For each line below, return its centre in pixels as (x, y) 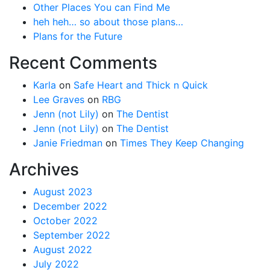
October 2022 (65, 220)
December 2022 (70, 206)
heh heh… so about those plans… (108, 21)
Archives (44, 169)
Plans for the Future (78, 36)
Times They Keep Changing (182, 143)
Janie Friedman (68, 143)
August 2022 (63, 249)
